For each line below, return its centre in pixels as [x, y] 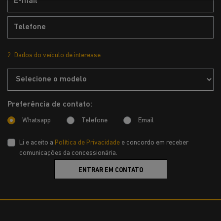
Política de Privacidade [87, 143]
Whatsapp [37, 120]
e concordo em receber [154, 143]
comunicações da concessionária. [68, 153]
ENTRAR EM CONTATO [110, 170]
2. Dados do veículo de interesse [54, 55]
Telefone [94, 120]
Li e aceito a [37, 143]
